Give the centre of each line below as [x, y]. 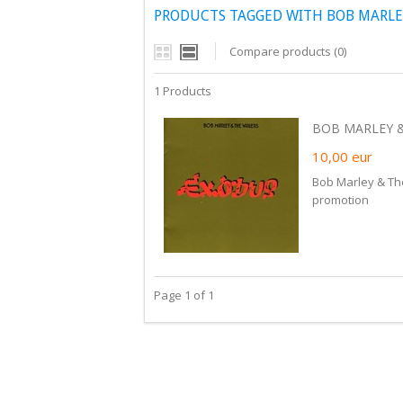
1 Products [183, 91]
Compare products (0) [288, 51]
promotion [340, 200]
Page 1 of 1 [184, 295]
